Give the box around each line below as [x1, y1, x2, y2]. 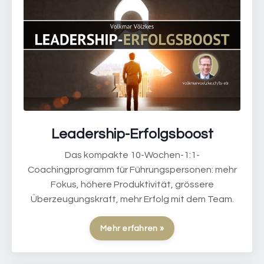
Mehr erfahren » [100, 224, 164, 233]
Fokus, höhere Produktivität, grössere [50, 180, 214, 190]
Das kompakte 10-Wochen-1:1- [64, 150, 200, 160]
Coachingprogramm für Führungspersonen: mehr [27, 165, 237, 175]
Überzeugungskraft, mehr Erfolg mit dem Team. [30, 194, 234, 204]
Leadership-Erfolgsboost [51, 127, 213, 142]
